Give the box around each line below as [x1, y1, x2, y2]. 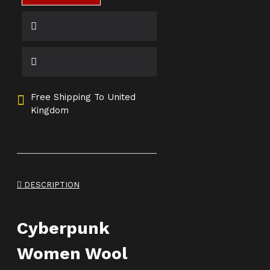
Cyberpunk [17, 218, 110, 238]
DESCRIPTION [22, 180, 80, 190]
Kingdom [31, 105, 69, 116]
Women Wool [17, 243, 128, 263]
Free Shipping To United [31, 92, 136, 102]
